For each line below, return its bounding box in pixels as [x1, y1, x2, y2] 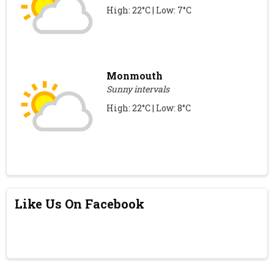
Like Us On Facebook [15, 196, 145, 212]
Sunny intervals [106, 83, 170, 95]
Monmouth [106, 68, 163, 82]
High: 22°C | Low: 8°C [106, 102, 191, 114]
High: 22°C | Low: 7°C [106, 4, 192, 16]
